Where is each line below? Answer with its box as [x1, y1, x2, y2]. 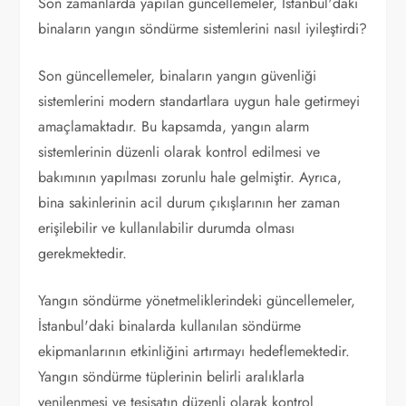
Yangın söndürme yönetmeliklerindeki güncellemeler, [38, 290, 356, 311]
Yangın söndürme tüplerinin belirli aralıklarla [38, 366, 305, 387]
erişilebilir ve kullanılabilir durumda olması [38, 217, 295, 238]
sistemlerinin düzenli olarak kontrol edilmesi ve [38, 141, 321, 162]
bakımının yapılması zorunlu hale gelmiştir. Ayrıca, [38, 167, 343, 188]
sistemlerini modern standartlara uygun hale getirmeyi [38, 91, 361, 111]
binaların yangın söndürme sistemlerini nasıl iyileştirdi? [38, 18, 368, 39]
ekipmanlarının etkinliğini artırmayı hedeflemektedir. [38, 341, 351, 362]
